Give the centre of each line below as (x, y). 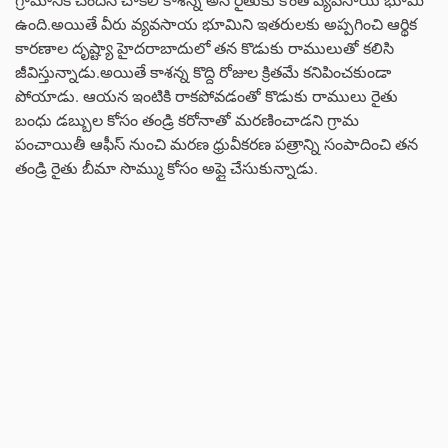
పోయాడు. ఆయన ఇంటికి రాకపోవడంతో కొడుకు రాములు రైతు (206, 95)
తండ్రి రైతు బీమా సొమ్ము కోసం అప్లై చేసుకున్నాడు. (166, 167)
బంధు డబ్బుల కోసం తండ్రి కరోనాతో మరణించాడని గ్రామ (187, 119)
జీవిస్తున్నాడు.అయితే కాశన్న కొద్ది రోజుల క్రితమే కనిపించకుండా (203, 71)
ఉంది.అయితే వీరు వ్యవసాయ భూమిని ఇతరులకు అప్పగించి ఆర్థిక (216, 23)
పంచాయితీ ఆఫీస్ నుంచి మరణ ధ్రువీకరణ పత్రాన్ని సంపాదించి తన (216, 143)
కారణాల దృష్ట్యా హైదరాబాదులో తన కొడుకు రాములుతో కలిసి (204, 47)
